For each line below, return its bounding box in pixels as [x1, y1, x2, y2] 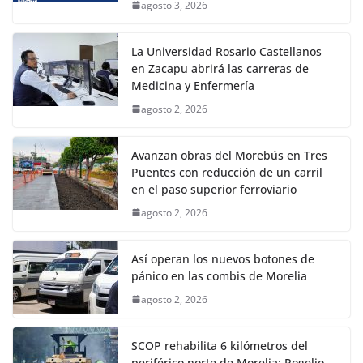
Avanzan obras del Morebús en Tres [131, 147, 327, 163]
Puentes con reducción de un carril [131, 164, 322, 180]
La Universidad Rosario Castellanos [131, 43, 322, 59]
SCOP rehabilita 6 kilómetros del [131, 337, 308, 353]
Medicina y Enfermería [131, 77, 254, 93]
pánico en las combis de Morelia [131, 267, 307, 284]
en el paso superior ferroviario [131, 181, 297, 197]
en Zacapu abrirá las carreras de [131, 60, 309, 76]
